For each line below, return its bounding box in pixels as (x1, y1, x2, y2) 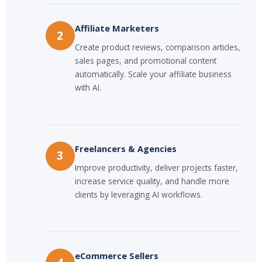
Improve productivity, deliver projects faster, (74, 161, 238, 173)
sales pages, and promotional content (74, 55, 216, 67)
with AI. (74, 82, 101, 94)
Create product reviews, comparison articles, (74, 42, 240, 53)
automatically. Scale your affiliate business (74, 68, 232, 80)
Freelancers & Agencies (74, 142, 177, 154)
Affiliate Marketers (74, 22, 159, 35)
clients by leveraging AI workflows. (74, 188, 202, 200)
